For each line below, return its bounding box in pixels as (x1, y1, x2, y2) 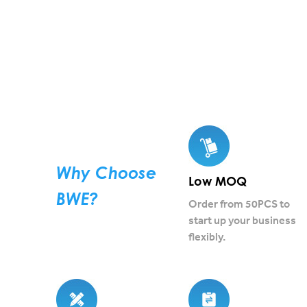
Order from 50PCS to (188, 197, 290, 210)
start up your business (188, 213, 296, 227)
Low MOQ (188, 173, 247, 188)
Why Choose (56, 162, 156, 183)
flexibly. (188, 230, 225, 243)
